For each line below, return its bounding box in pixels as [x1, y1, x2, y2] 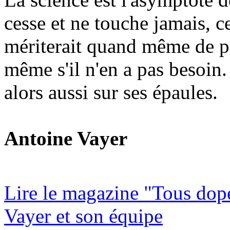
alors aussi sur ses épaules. [4, 81, 218, 103]
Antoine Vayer [4, 127, 127, 149]
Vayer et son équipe [4, 205, 163, 227]
